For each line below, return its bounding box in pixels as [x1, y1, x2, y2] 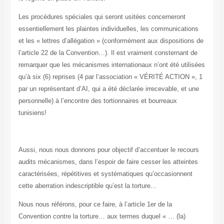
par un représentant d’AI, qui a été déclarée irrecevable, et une [18, 85, 199, 93]
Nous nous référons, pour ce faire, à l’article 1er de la [18, 200, 172, 208]
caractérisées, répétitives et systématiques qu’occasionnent [18, 170, 192, 178]
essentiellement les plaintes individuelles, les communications [18, 25, 198, 33]
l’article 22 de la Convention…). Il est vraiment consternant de [18, 49, 197, 57]
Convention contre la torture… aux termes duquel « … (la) [18, 212, 185, 220]
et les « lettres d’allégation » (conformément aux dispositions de [18, 37, 203, 45]
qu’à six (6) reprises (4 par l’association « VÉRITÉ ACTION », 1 [18, 73, 202, 81]
